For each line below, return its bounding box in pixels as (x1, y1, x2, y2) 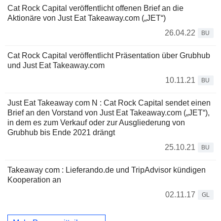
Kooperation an (7, 175, 61, 184)
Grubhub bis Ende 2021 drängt (7, 128, 115, 137)
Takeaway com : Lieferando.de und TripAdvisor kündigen (7, 165, 206, 174)
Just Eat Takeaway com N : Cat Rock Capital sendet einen (7, 98, 211, 107)
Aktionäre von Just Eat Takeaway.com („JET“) (7, 13, 166, 22)
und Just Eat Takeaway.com (7, 61, 105, 70)
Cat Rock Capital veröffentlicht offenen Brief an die (7, 3, 184, 12)
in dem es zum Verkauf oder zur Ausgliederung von (7, 118, 185, 127)
